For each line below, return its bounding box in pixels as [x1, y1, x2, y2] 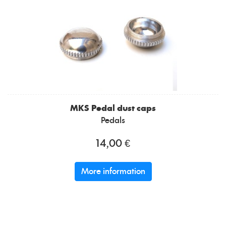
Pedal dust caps [91, 104, 156, 113]
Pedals [101, 117, 125, 125]
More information [81, 167, 145, 176]
